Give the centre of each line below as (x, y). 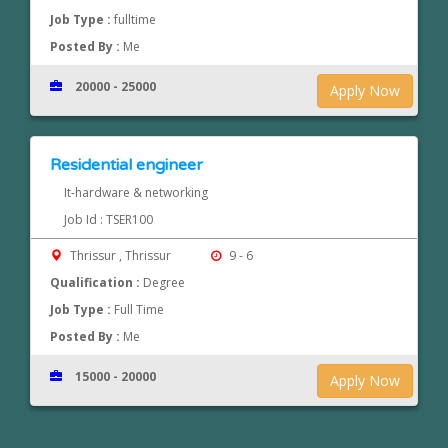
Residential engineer (127, 165)
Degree (164, 283)
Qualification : (97, 283)
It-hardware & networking (135, 193)
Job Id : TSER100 (108, 220)
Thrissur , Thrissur (121, 256)
